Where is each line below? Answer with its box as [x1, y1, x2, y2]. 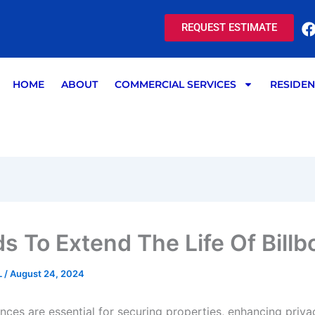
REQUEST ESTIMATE [181, 21, 277, 34]
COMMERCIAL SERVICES [114, 78, 236, 91]
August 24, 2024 [10, 268, 84, 280]
